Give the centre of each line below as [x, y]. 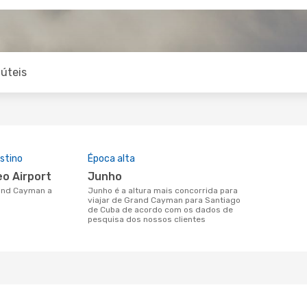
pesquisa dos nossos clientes [147, 219]
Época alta [111, 159]
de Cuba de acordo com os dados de [160, 210]
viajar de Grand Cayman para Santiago [164, 200]
